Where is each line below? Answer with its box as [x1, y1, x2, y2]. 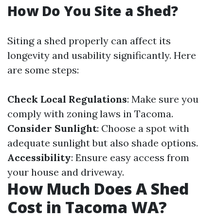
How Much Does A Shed [7, 178, 189, 200]
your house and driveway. [7, 166, 124, 179]
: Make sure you [127, 93, 199, 106]
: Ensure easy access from [71, 151, 189, 164]
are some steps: [7, 64, 79, 76]
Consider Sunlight [7, 122, 97, 135]
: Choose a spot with [97, 122, 189, 135]
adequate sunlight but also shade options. [7, 137, 198, 149]
